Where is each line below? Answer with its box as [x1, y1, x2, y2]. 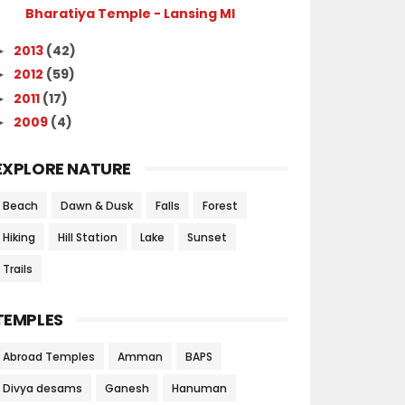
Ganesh [104, 381, 149, 397]
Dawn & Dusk [60, 198, 133, 214]
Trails [2, 261, 33, 278]
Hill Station [57, 230, 118, 246]
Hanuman [171, 381, 227, 397]
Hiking [2, 230, 35, 246]
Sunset [186, 230, 227, 246]
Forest [202, 198, 238, 214]
